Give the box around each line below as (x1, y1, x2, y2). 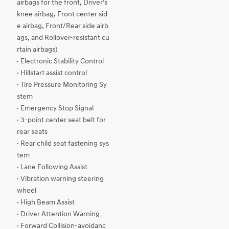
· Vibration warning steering (17, 175, 104, 183)
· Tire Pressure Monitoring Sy (17, 81, 107, 89)
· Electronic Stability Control (17, 58, 104, 65)
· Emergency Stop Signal (17, 105, 94, 112)
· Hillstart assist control (17, 70, 87, 77)
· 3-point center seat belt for (17, 117, 106, 124)
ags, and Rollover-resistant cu (17, 34, 109, 42)
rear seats (17, 128, 48, 136)
